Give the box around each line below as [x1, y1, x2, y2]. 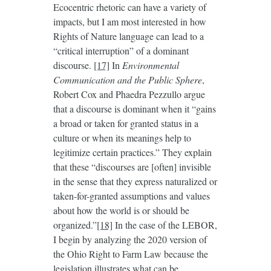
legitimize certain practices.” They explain [53, 146, 212, 159]
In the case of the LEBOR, [112, 218, 217, 232]
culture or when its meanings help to [53, 131, 191, 145]
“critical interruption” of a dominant [53, 44, 189, 57]
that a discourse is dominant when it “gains [53, 102, 216, 116]
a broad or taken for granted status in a [53, 117, 198, 130]
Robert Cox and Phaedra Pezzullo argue [53, 88, 205, 101]
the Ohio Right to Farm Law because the [53, 247, 208, 261]
